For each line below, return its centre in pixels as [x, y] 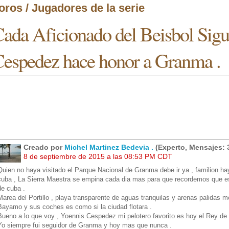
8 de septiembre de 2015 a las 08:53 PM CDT [98, 157]
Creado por [44, 147]
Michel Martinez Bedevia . [109, 147]
